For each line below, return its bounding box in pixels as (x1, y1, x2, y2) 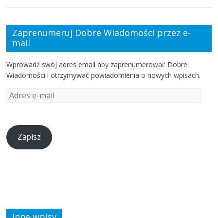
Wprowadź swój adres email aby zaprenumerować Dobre (6, 60, 188, 70)
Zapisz (18, 131, 41, 143)
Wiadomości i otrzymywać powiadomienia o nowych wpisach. (6, 71, 201, 80)
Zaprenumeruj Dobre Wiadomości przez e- (12, 27, 191, 39)
